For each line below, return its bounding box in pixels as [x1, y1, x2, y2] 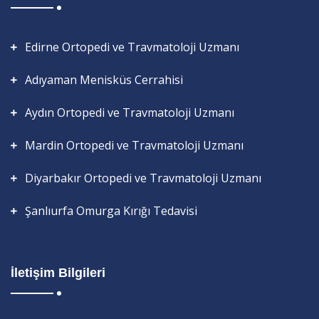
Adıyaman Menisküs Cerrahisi [25, 71, 183, 88]
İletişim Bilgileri [11, 265, 105, 280]
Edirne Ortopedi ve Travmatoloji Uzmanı [25, 38, 239, 55]
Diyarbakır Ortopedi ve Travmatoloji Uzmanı [25, 169, 261, 186]
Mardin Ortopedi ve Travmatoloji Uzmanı [25, 137, 244, 153]
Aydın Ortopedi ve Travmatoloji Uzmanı [25, 104, 234, 120]
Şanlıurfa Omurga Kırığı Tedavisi [25, 202, 197, 219]
